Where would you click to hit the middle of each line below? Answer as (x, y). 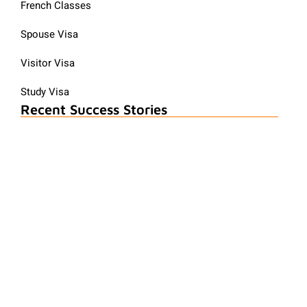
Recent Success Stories (94, 110)
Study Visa (45, 92)
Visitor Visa (48, 63)
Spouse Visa (49, 35)
